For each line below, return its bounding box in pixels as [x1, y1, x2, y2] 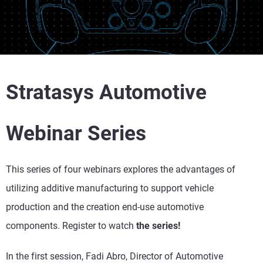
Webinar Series [6, 121, 146, 146]
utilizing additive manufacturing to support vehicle [6, 182, 214, 194]
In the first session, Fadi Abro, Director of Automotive [6, 250, 223, 262]
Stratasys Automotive [6, 80, 207, 104]
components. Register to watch [6, 220, 136, 231]
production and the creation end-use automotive [6, 201, 204, 213]
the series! [136, 220, 180, 231]
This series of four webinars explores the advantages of [6, 163, 235, 175]
